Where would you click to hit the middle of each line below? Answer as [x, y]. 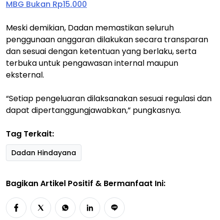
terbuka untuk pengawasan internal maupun [92, 63]
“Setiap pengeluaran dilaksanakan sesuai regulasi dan [109, 98]
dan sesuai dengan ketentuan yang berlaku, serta [101, 51]
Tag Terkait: [30, 134]
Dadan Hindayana [44, 153]
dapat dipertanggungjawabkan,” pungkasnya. [94, 110]
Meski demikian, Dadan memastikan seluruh [90, 28]
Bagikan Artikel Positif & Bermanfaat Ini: [86, 183]
